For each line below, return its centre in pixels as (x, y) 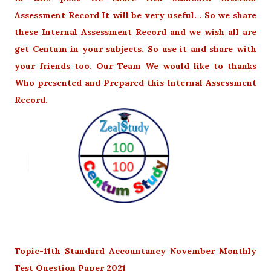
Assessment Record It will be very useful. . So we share (135, 15)
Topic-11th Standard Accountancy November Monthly (135, 251)
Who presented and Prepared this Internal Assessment (135, 83)
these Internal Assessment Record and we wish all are (135, 32)
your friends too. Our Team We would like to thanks (135, 66)
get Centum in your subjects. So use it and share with (135, 49)
